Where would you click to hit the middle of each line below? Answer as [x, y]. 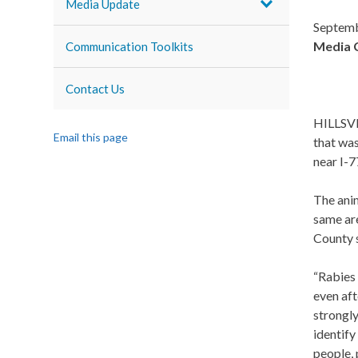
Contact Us [95, 89]
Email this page [91, 137]
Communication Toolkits [130, 46]
